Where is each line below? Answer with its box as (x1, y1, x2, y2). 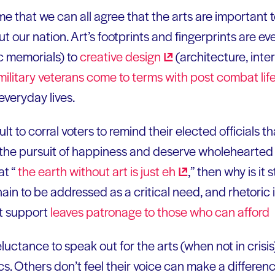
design (125, 47, 161, 65)
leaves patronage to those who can (50, 202, 238, 220)
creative (80, 47, 125, 65)
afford (238, 202, 272, 220)
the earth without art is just (15, 161, 162, 180)
